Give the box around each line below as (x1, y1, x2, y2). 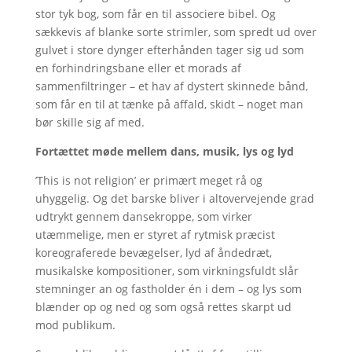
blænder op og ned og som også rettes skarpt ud (35, 299, 291, 314)
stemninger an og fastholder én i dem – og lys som (35, 280, 302, 296)
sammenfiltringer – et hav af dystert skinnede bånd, (35, 78, 308, 93)
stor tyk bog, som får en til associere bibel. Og (35, 5, 276, 21)
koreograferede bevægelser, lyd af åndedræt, (35, 244, 272, 260)
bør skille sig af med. (35, 114, 145, 130)
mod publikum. (35, 317, 115, 332)
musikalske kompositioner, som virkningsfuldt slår (35, 262, 299, 278)
